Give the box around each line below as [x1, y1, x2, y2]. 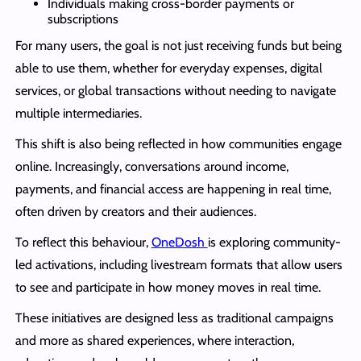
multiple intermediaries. [15, 105, 142, 121]
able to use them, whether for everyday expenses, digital [15, 60, 322, 76]
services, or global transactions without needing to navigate [15, 82, 336, 98]
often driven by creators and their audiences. [15, 203, 256, 219]
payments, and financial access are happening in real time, [15, 180, 331, 197]
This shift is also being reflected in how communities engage [15, 135, 342, 151]
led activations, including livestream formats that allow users [15, 256, 342, 272]
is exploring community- [207, 234, 341, 250]
